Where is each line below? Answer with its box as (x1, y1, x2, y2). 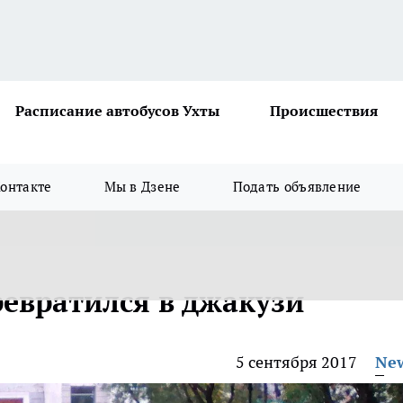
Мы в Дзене (103, 178, 181, 195)
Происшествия (270, 102, 378, 120)
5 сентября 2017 (236, 352, 357, 372)
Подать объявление (232, 178, 362, 195)
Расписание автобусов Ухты (15, 102, 219, 120)
